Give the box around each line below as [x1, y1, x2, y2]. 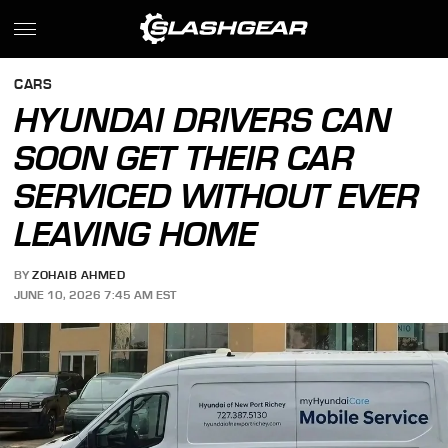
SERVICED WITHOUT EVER [14, 176, 420, 216]
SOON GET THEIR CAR [14, 138, 355, 178]
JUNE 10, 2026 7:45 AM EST [14, 287, 177, 302]
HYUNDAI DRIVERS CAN [14, 100, 392, 140]
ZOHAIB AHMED [32, 268, 126, 283]
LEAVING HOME [14, 214, 258, 254]
